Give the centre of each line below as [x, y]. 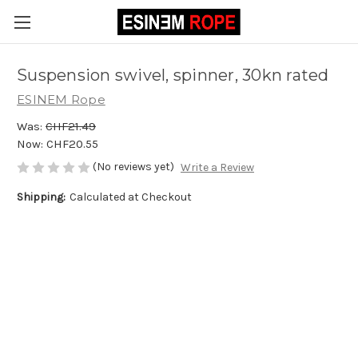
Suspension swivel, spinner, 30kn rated [173, 76]
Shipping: [41, 197]
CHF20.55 [72, 143]
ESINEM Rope [61, 99]
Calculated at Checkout [130, 197]
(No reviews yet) [133, 166]
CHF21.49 [71, 126]
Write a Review [217, 168]
